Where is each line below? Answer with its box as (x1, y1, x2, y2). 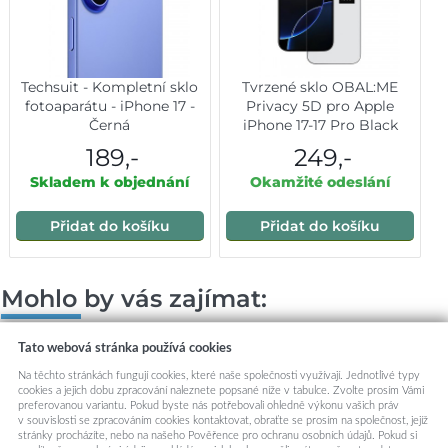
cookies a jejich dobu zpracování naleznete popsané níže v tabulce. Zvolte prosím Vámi (17, 384, 424, 396)
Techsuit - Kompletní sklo (21, 77, 199, 96)
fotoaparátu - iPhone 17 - (24, 96, 195, 115)
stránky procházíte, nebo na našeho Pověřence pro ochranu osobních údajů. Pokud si (17, 429, 417, 441)
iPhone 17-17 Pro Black (242, 115, 398, 134)
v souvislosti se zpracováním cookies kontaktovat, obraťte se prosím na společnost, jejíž (17, 414, 428, 426)
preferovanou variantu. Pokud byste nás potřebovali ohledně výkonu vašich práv (17, 399, 399, 411)
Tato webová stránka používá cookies (17, 342, 232, 356)
